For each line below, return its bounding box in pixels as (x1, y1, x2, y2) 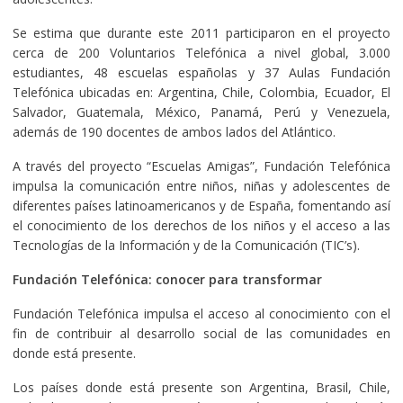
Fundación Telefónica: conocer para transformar (12, 270, 322, 288)
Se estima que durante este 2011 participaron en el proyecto (12, 23, 391, 41)
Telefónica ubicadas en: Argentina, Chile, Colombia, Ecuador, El (12, 83, 391, 101)
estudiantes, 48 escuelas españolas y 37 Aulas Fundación (12, 63, 391, 81)
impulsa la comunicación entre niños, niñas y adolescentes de (12, 176, 391, 194)
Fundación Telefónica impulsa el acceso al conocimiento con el (12, 304, 391, 322)
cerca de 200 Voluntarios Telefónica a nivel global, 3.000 (12, 43, 391, 61)
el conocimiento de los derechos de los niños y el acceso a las (12, 216, 391, 234)
